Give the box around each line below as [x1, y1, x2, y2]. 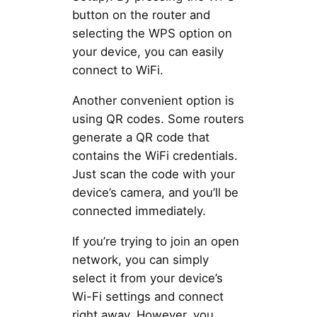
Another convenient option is [71, 93, 234, 108]
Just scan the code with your [71, 167, 235, 182]
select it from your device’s [71, 270, 223, 285]
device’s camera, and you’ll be [71, 185, 238, 200]
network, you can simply [71, 252, 209, 267]
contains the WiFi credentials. [71, 149, 238, 163]
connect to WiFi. [71, 63, 163, 78]
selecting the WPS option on [71, 26, 232, 41]
